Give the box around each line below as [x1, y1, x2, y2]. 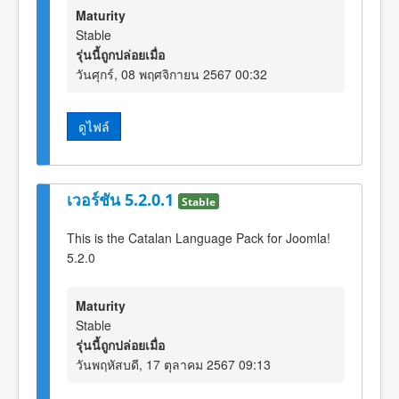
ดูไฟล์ [78, 117, 110, 135]
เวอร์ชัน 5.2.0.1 [67, 189, 178, 211]
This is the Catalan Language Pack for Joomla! [67, 228, 330, 247]
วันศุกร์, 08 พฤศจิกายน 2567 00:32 [76, 64, 267, 83]
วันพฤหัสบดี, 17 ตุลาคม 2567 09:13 [76, 355, 271, 374]
